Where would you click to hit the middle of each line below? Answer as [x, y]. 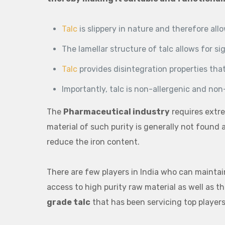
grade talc [68, 202]
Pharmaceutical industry [116, 112]
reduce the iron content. [93, 142]
